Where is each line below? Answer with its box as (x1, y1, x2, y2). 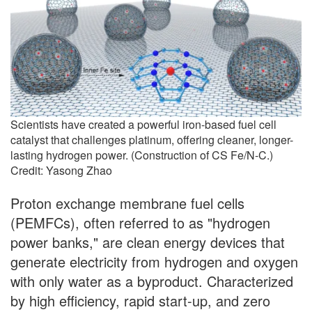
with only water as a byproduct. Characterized (10, 271, 293, 292)
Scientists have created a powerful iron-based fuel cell (10, 116, 276, 133)
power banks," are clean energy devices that (10, 232, 285, 253)
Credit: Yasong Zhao (10, 162, 112, 179)
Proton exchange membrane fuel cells (10, 193, 244, 214)
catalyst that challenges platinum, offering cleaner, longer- (10, 132, 293, 148)
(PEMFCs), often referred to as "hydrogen (10, 212, 270, 233)
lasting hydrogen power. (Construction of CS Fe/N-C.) (10, 147, 273, 164)
